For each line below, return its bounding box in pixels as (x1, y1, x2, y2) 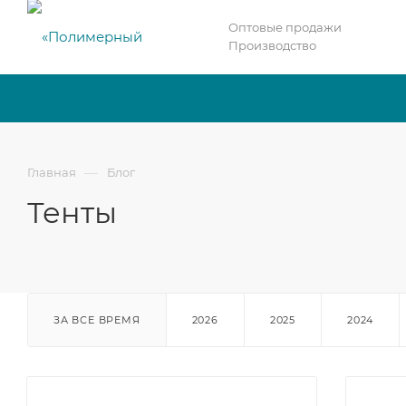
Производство (228, 38, 316, 53)
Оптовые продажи (228, 20, 342, 34)
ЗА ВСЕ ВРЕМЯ (53, 314, 140, 326)
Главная (27, 165, 76, 179)
